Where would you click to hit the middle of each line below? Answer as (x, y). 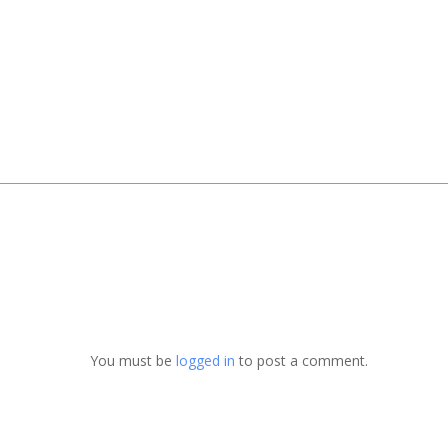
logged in (205, 360)
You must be (133, 360)
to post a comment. (301, 360)
